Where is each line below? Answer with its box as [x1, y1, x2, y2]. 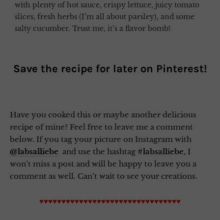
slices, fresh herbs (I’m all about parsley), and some [15, 12, 194, 21]
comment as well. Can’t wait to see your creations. [10, 171, 197, 181]
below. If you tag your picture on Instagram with [10, 134, 192, 144]
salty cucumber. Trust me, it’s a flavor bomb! [15, 24, 170, 33]
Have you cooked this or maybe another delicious [10, 110, 196, 119]
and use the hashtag [58, 146, 136, 156]
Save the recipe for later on [13, 62, 156, 75]
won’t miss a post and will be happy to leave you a [10, 159, 196, 168]
